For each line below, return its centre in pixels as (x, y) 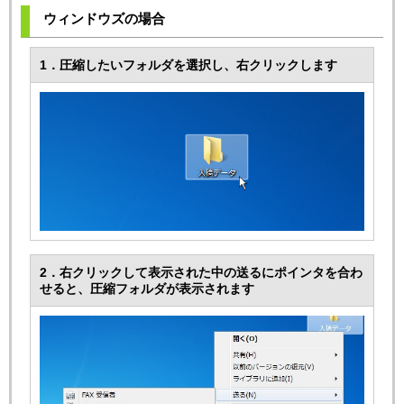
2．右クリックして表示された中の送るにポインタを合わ (201, 273)
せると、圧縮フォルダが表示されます (147, 289)
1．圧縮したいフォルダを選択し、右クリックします (188, 65)
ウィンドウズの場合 (104, 18)
